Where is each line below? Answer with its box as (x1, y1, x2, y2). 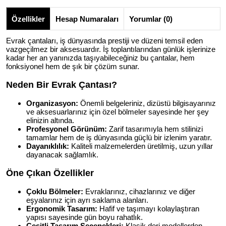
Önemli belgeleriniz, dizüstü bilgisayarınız (78, 99, 216, 108)
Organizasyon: (26, 99, 78, 108)
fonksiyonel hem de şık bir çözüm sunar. (6, 62, 139, 71)
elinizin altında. (26, 116, 74, 125)
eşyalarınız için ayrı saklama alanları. (26, 196, 148, 205)
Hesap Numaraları (55, 15, 119, 23)
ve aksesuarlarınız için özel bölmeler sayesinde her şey (26, 107, 209, 117)
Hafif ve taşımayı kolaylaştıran (97, 204, 199, 213)
